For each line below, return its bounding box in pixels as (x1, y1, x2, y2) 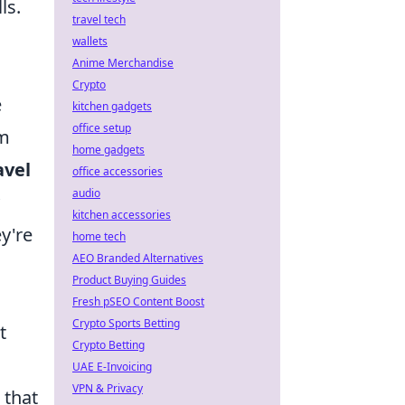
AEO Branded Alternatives (72, 250, 203, 266)
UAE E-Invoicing (72, 359, 152, 374)
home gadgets (72, 142, 145, 157)
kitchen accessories (72, 207, 171, 222)
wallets (72, 33, 108, 49)
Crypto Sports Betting (72, 316, 180, 331)
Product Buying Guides (72, 272, 186, 287)
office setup (72, 120, 131, 136)
